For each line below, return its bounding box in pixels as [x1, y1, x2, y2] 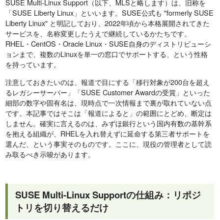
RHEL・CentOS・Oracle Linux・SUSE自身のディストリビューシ [5, 38, 212, 49]
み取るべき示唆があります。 [5, 148, 95, 159]
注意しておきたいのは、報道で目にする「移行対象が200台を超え [5, 76, 210, 87]
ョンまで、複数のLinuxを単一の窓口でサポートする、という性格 [5, 48, 208, 59]
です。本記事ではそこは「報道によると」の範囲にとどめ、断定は [5, 107, 212, 118]
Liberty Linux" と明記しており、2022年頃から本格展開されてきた [5, 17, 210, 28]
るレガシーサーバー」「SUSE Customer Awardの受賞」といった [5, 86, 211, 97]
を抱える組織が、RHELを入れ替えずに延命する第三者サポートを [5, 128, 210, 138]
